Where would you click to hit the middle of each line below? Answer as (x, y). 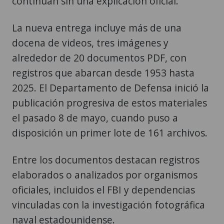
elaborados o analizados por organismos (105, 174)
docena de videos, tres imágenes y (90, 42)
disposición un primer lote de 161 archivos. (110, 132)
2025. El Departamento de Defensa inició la (110, 87)
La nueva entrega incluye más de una (97, 27)
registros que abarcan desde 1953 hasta (103, 72)
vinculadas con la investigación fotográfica (108, 204)
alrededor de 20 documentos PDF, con (99, 57)
